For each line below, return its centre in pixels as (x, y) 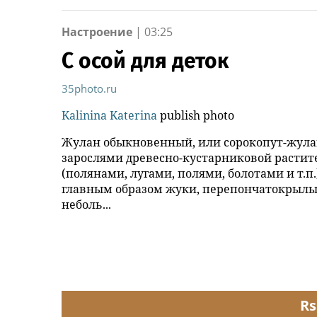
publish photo (196, 115)
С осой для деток (145, 60)
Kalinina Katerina (109, 115)
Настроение (97, 31)
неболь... (86, 204)
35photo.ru (89, 88)
